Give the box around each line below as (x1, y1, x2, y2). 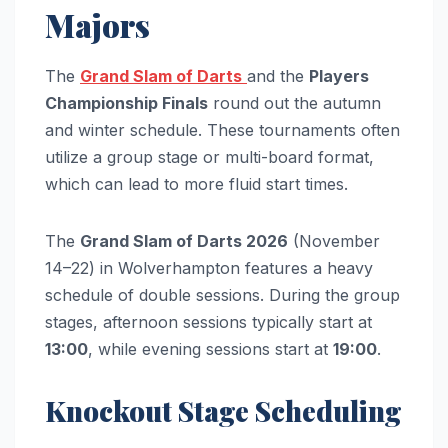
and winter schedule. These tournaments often (45, 119, 400, 140)
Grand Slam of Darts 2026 (80, 230, 288, 251)
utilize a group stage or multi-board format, (45, 146, 374, 167)
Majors (45, 2, 150, 46)
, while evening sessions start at (88, 338, 333, 359)
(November (288, 230, 380, 251)
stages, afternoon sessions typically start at (45, 311, 372, 332)
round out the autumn (208, 92, 381, 113)
